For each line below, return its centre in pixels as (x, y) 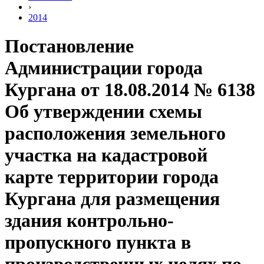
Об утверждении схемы (103, 112)
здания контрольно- (89, 221)
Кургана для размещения (112, 199)
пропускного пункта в (98, 242)
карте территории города (112, 177)
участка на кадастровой (106, 155)
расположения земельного (115, 133)
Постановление (69, 46)
